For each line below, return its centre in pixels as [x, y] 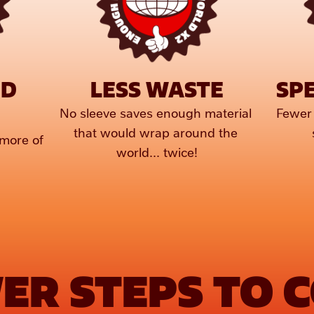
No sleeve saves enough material [155, 112]
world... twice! [157, 151]
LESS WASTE [157, 89]
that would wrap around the [155, 132]
